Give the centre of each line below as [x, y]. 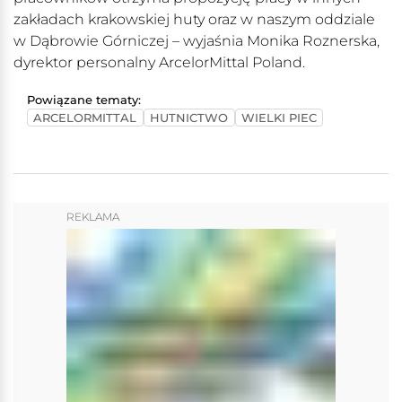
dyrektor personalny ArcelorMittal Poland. [159, 63]
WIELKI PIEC [279, 118]
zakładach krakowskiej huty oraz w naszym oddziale [194, 20]
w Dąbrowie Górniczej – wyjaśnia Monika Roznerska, [197, 41]
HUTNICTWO [189, 118]
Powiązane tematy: [84, 100]
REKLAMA [93, 217]
